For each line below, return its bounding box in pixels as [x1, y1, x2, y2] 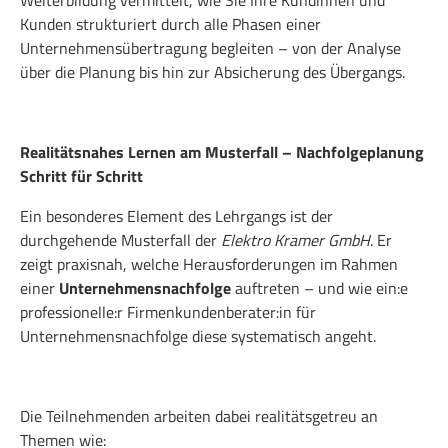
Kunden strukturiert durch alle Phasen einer [20, 11, 321, 36]
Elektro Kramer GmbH [221, 227, 370, 252]
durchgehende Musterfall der [20, 227, 221, 252]
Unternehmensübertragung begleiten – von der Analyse [20, 35, 401, 60]
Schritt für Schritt [20, 163, 143, 188]
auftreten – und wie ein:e [231, 275, 408, 300]
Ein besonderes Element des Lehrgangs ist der [20, 203, 333, 228]
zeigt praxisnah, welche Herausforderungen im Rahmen [20, 251, 398, 276]
